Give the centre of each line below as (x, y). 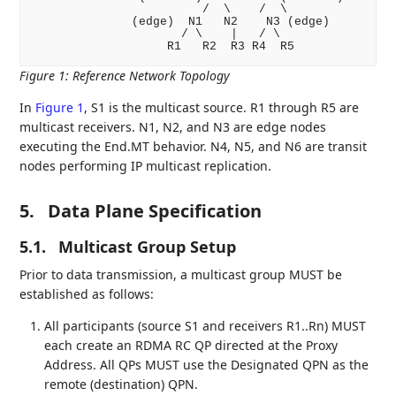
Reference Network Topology (152, 75)
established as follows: (87, 293)
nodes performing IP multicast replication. (146, 165)
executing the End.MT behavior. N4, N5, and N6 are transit (194, 146)
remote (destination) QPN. (122, 384)
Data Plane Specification (155, 210)
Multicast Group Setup (148, 246)
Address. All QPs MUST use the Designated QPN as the (207, 364)
